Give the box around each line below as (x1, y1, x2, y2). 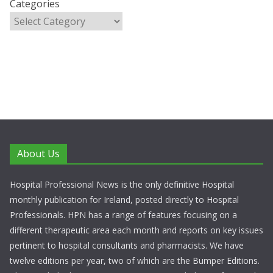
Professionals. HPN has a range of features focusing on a (10, 209, 237, 221)
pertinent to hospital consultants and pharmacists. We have (10, 239, 244, 251)
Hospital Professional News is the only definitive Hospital (10, 179, 234, 190)
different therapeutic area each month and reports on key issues (10, 224, 263, 236)
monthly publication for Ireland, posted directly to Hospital (10, 194, 239, 205)
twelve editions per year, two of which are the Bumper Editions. (10, 255, 260, 266)
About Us (17, 147, 60, 160)
